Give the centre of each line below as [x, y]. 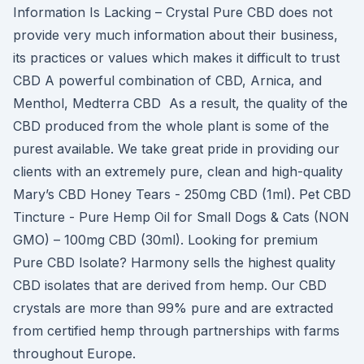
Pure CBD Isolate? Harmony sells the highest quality [174, 262]
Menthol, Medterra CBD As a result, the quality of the [180, 103]
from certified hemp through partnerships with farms [176, 331]
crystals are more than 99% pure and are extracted [173, 308]
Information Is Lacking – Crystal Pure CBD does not [173, 12]
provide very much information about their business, [175, 35]
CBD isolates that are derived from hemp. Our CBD [170, 285]
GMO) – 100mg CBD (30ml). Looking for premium [165, 240]
